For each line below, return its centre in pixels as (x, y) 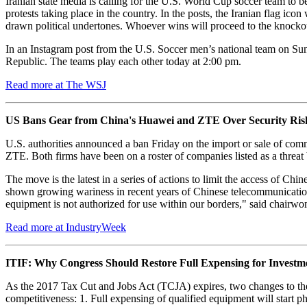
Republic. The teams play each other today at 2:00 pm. (123, 61)
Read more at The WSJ (56, 84)
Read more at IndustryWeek (66, 227)
